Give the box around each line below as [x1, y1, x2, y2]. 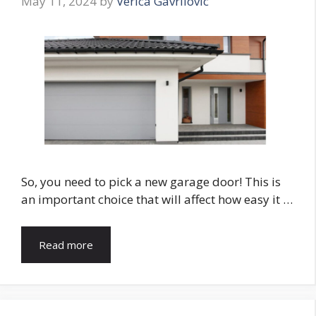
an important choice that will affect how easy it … [21, 191, 293, 208]
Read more [39, 237, 93, 252]
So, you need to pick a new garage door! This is [21, 174, 281, 190]
